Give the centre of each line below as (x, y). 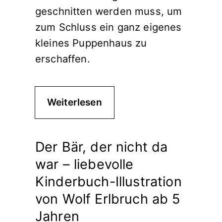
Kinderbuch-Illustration (109, 182)
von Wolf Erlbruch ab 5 (108, 199)
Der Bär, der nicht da (102, 147)
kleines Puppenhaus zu (91, 43)
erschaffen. (63, 59)
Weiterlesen (75, 102)
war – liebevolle (84, 164)
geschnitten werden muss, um (109, 11)
